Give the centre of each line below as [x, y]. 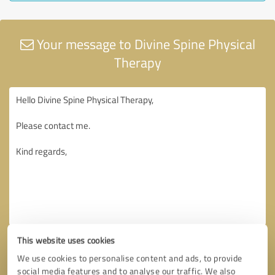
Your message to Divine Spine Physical [144, 44]
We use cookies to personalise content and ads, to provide [130, 258]
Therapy [137, 62]
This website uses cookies [66, 240]
